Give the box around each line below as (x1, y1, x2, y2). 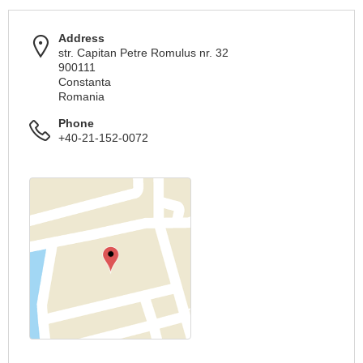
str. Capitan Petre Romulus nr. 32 (58, 46, 228, 59)
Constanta (58, 75, 111, 88)
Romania (58, 90, 105, 103)
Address (58, 32, 105, 45)
